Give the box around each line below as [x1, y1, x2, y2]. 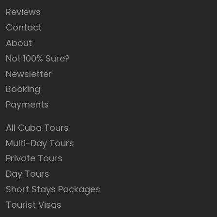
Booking [6, 83, 40, 95]
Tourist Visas [6, 198, 62, 211]
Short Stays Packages [6, 183, 100, 195]
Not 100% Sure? [6, 52, 70, 64]
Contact [6, 21, 42, 34]
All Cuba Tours [6, 121, 69, 134]
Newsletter [6, 67, 52, 80]
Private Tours [6, 152, 62, 165]
